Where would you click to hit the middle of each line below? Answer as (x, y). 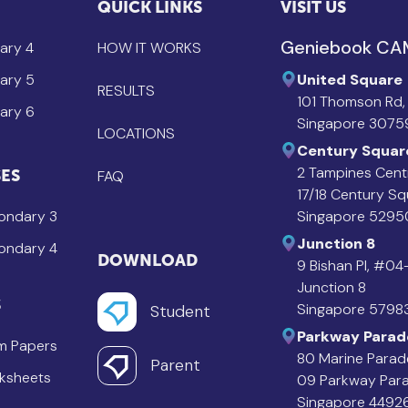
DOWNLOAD (148, 260)
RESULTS (127, 90)
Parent (176, 366)
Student (181, 312)
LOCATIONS (137, 133)
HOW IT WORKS (150, 47)
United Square (349, 79)
